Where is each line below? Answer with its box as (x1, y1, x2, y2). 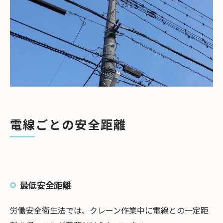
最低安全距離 (20, 179, 71, 191)
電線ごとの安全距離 (10, 115, 126, 133)
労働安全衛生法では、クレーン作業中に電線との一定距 (10, 204, 209, 216)
